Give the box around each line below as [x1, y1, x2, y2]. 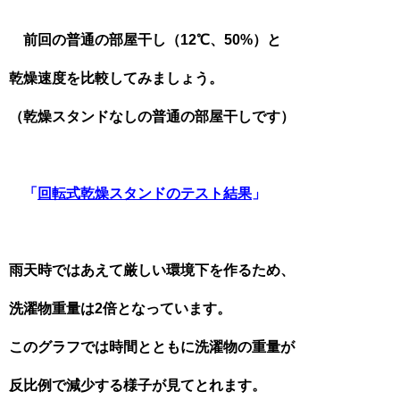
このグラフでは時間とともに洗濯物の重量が [9, 339, 295, 354]
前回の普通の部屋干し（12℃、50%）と [9, 32, 281, 47]
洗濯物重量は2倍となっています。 [9, 301, 231, 316]
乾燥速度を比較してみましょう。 [9, 71, 223, 86]
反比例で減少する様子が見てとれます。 [9, 378, 266, 393]
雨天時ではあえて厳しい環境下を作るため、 [9, 262, 295, 278]
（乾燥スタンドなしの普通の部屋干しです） [9, 109, 295, 124]
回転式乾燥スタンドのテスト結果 [37, 186, 252, 201]
